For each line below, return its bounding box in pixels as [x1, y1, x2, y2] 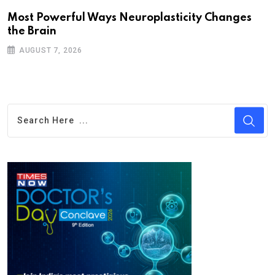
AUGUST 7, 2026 [18, 45, 83, 55]
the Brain [7, 25, 56, 37]
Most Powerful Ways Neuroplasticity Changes [7, 12, 252, 23]
